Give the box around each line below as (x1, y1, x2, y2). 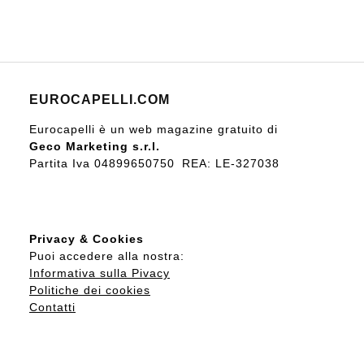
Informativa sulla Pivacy (29, 266, 170, 279)
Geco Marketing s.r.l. (29, 139, 160, 153)
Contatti (29, 300, 76, 314)
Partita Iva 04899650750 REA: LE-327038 (29, 156, 279, 170)
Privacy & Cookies (29, 232, 144, 245)
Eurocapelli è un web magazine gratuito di (29, 122, 278, 136)
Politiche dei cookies (29, 283, 150, 297)
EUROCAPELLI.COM (29, 92, 170, 106)
